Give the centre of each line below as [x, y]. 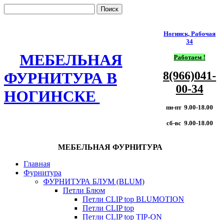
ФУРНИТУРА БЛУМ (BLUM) [94, 181]
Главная [37, 164]
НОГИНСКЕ [52, 96]
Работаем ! [190, 57]
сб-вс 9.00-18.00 [190, 123]
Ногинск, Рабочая [190, 34]
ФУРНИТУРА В [60, 78]
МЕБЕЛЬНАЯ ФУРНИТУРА [110, 147]
